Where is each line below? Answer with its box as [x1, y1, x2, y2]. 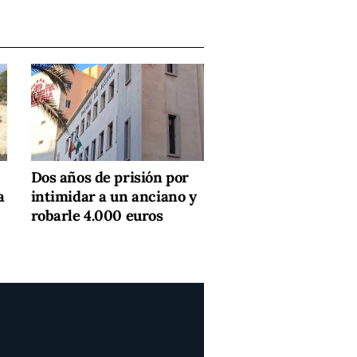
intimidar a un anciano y [30, 187, 197, 206]
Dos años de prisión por [30, 168, 189, 187]
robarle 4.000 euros [30, 206, 163, 226]
